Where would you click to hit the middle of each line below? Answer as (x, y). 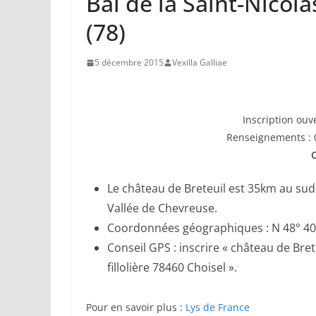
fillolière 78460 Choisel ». (172, 268)
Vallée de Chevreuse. (162, 208)
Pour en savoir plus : (136, 308)
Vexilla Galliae (200, 63)
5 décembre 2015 (129, 63)
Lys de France (218, 308)
